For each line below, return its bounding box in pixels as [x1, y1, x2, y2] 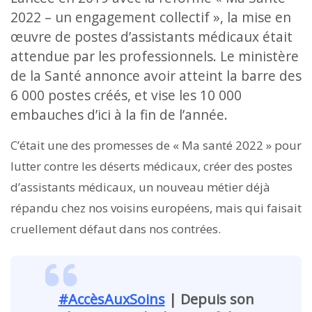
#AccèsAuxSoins [58, 289, 165, 309]
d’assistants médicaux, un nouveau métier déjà [10, 178, 270, 195]
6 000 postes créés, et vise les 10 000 [10, 85, 242, 104]
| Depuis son [164, 289, 254, 309]
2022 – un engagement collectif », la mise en [10, 7, 291, 26]
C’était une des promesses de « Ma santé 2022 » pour [10, 136, 302, 153]
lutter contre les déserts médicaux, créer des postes [10, 157, 292, 174]
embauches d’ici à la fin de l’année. [10, 104, 228, 124]
